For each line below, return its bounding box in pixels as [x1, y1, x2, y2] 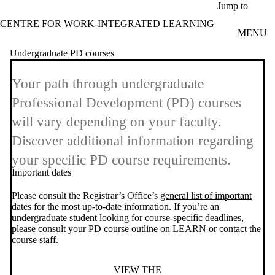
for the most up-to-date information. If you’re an [31, 201, 219, 212]
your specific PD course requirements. [12, 152, 231, 168]
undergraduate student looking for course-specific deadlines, [12, 212, 244, 223]
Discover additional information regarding [12, 133, 254, 149]
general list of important [160, 190, 252, 201]
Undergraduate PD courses [10, 47, 114, 58]
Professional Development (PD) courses [12, 95, 241, 111]
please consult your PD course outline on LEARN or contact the [12, 223, 261, 234]
